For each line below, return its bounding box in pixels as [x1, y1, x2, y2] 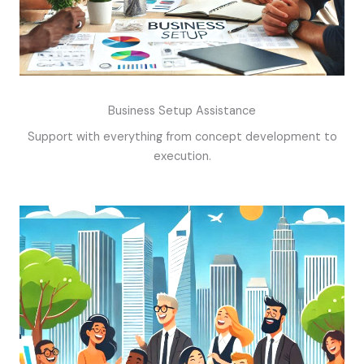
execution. [153, 148, 211, 164]
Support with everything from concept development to [27, 128, 337, 145]
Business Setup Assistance [108, 102, 256, 119]
